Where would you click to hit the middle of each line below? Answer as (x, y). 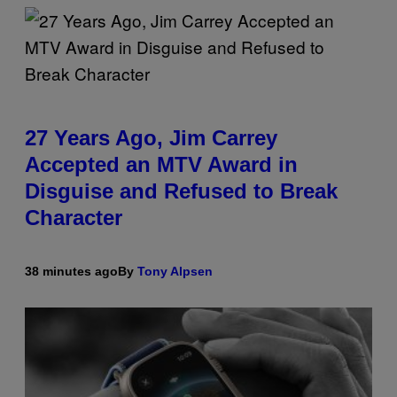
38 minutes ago (71, 271)
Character (74, 217)
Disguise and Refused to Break (181, 191)
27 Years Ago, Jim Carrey (151, 137)
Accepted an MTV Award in (161, 164)
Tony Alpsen (175, 271)
